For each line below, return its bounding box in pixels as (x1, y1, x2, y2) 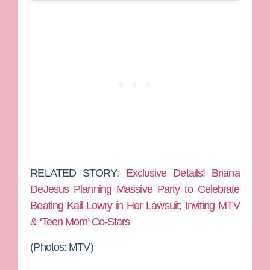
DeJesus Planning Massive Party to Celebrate (30, 183, 240, 196)
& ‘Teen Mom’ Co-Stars (30, 216, 130, 228)
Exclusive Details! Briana (125, 167, 240, 180)
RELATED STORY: (30, 167, 126, 180)
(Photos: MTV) (30, 240, 93, 253)
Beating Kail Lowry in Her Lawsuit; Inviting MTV (30, 199, 240, 212)
